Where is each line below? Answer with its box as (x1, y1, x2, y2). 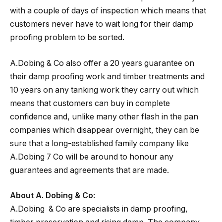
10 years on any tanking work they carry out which (10, 85, 199, 95)
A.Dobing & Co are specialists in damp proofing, (10, 204, 188, 214)
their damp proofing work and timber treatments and (10, 71, 205, 81)
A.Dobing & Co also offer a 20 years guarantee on (10, 58, 194, 68)
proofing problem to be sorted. (10, 33, 124, 43)
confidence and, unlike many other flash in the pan (10, 111, 198, 121)
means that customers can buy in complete (10, 98, 170, 108)
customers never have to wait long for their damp (10, 19, 193, 29)
